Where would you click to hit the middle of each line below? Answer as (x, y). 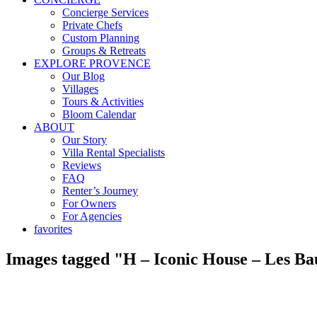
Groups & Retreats (104, 50)
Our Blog (83, 76)
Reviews (82, 165)
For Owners (89, 203)
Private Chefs (92, 25)
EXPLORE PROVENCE (92, 63)
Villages (80, 88)
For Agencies (92, 216)
